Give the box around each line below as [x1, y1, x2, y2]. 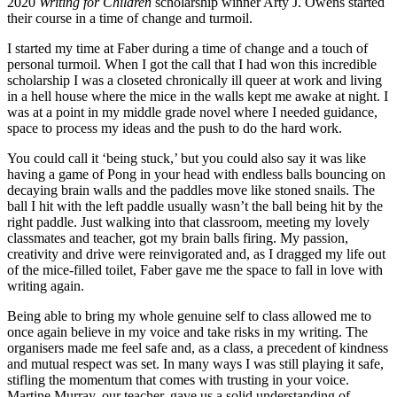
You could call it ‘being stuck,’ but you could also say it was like [7, 150, 366, 166]
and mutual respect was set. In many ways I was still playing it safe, [7, 355, 384, 371]
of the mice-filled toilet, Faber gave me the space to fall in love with [7, 261, 383, 277]
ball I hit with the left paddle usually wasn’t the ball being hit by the [7, 198, 383, 214]
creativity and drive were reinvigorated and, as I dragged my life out [7, 245, 385, 261]
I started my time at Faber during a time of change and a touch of [7, 40, 368, 56]
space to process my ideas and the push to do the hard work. [7, 120, 342, 136]
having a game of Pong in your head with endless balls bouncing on [7, 166, 385, 182]
